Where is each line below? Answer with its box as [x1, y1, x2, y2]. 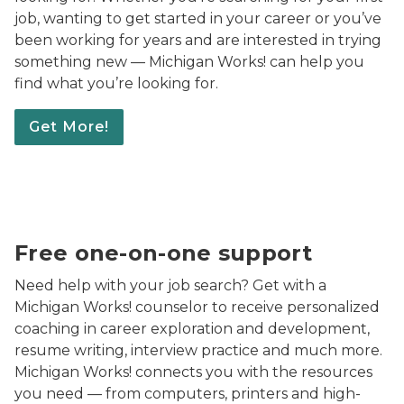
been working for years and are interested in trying [14, 32, 381, 49]
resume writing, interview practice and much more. [14, 342, 382, 359]
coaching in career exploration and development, [14, 320, 370, 337]
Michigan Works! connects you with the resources [14, 363, 372, 381]
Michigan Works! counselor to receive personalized [14, 298, 380, 316]
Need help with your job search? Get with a [14, 277, 326, 294]
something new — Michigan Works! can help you [14, 53, 364, 70]
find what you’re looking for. [14, 75, 218, 92]
